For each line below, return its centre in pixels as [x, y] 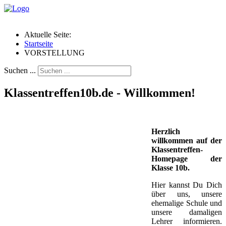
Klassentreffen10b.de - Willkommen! [100, 93]
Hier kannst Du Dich [187, 185]
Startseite [39, 44]
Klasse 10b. [171, 167]
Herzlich [166, 131]
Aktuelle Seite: [50, 35]
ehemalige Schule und [187, 203]
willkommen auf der [187, 140]
